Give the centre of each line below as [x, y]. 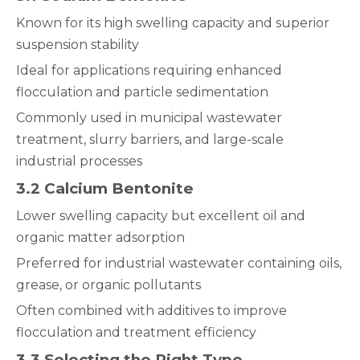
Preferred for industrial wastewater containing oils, [179, 263]
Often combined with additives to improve [151, 311]
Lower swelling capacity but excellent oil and [161, 216]
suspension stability [78, 45]
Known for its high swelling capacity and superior [173, 23]
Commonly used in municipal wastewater [149, 118]
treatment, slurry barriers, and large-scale [150, 139]
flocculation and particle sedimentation [142, 92]
